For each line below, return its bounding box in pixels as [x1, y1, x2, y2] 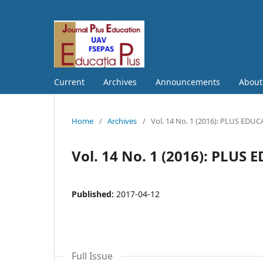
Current [54, 76, 85, 87]
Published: [72, 188, 116, 200]
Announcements [156, 76, 220, 87]
